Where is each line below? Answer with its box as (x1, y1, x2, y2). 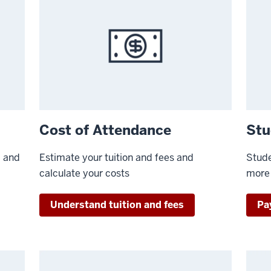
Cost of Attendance (39, 120, 172, 139)
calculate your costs (39, 166, 130, 180)
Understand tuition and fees (50, 198, 184, 211)
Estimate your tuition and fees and (39, 151, 194, 164)
